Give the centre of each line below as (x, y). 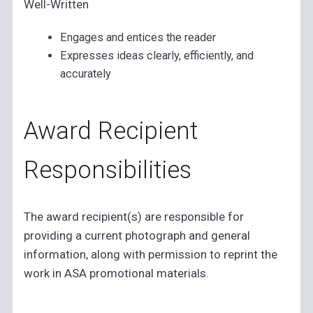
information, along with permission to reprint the (151, 254)
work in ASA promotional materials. (117, 273)
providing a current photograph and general (137, 235)
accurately (85, 74)
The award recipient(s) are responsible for (134, 216)
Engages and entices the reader (138, 38)
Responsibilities (108, 170)
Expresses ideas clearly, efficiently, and (156, 56)
